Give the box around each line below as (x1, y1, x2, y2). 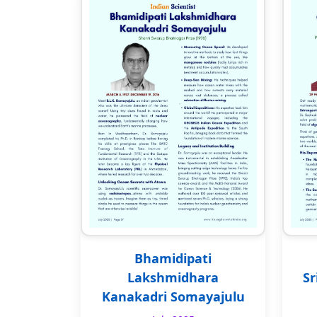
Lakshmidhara (127, 268, 219, 286)
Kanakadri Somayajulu (101, 287, 245, 305)
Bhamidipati (134, 249, 212, 267)
